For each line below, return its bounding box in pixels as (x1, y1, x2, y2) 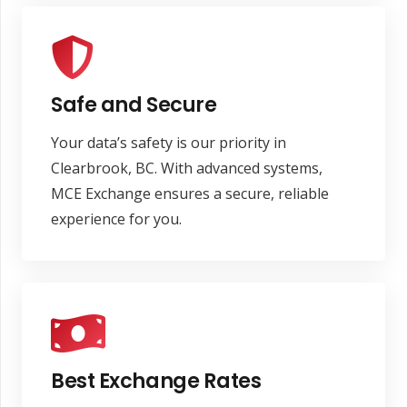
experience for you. (51, 208, 182, 229)
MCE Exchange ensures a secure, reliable (51, 183, 329, 203)
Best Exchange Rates (51, 365, 262, 395)
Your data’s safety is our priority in (51, 132, 286, 153)
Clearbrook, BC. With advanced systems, (51, 157, 323, 178)
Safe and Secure (51, 90, 217, 120)
